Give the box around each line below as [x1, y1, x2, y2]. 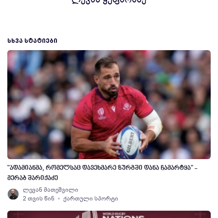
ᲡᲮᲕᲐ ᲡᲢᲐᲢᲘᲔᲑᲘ [7, 36, 57, 45]
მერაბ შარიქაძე [7, 175, 58, 182]
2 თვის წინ [23, 195, 54, 202]
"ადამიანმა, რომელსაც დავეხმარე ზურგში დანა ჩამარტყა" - [7, 164, 197, 172]
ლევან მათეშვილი [23, 186, 78, 194]
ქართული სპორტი [63, 195, 118, 202]
